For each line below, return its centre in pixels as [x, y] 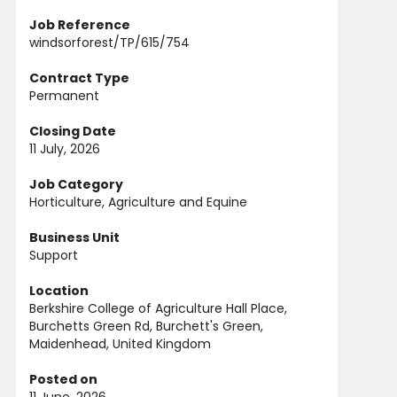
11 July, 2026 [65, 149]
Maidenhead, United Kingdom [120, 344]
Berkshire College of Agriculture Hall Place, [158, 308]
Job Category [76, 184]
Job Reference [80, 25]
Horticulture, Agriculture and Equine [138, 202]
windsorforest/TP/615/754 [109, 43]
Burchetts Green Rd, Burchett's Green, [146, 326]
